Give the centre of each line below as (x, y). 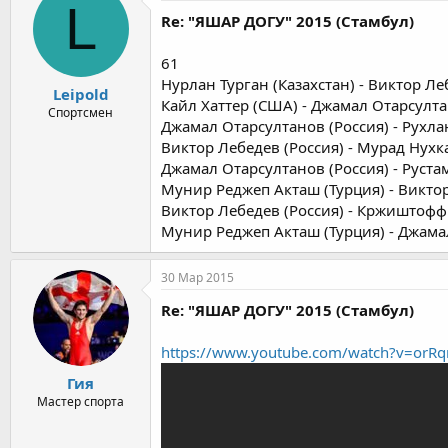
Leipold (80, 94)
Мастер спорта (80, 401)
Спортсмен (80, 112)
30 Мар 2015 (197, 277)
